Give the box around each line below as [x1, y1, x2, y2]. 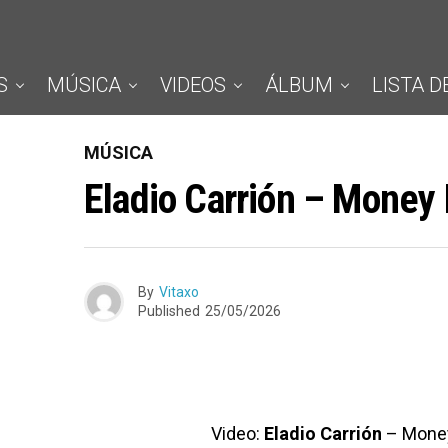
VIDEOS [160, 73, 226, 97]
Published [138, 303, 200, 319]
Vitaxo [159, 284, 199, 300]
